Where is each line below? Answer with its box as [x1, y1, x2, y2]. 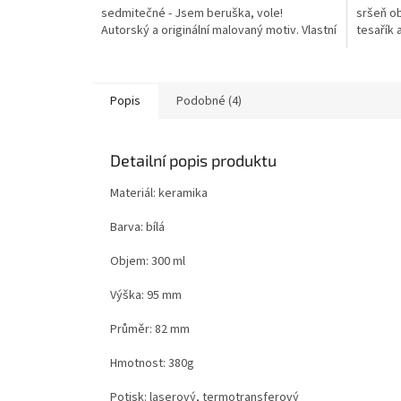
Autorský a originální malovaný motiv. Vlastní [101, 21, 337, 39]
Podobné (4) [176, 91, 242, 110]
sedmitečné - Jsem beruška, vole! [101, 4, 288, 22]
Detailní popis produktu [110, 149, 277, 170]
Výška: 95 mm [110, 286, 182, 304]
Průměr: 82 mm [110, 320, 190, 338]
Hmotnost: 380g [110, 354, 194, 372]
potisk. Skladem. [101, 38, 190, 56]
